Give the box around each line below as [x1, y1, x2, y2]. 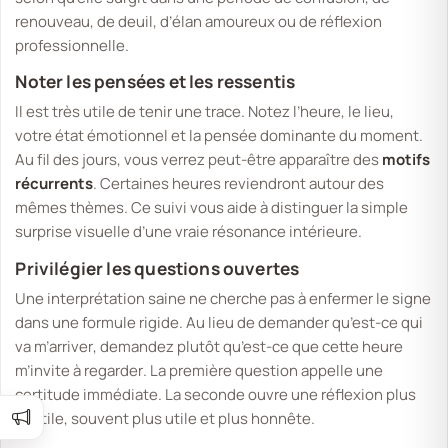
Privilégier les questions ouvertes [15, 257, 300, 281]
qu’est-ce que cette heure [223, 336, 404, 358]
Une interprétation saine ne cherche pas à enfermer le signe [15, 288, 432, 310]
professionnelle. [15, 34, 130, 56]
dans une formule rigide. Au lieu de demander [15, 312, 333, 334]
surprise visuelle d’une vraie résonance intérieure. [15, 221, 363, 243]
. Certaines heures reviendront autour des [93, 173, 385, 195]
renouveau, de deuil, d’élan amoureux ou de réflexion [15, 10, 383, 32]
